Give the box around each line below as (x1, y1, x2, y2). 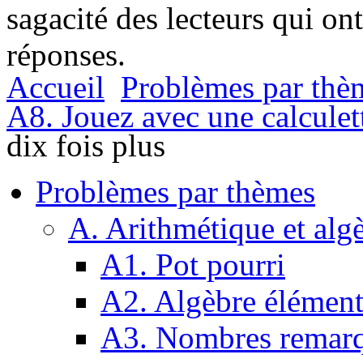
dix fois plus (6, 128, 165, 164)
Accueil (6, 70, 105, 105)
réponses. (6, 37, 126, 73)
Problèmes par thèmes (36, 174, 315, 210)
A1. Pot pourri (100, 247, 285, 283)
